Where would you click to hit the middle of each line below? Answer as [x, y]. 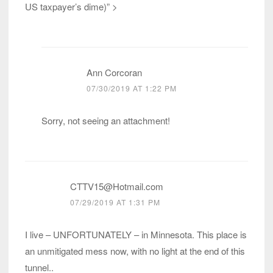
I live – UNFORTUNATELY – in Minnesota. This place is [136, 234]
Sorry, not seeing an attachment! [106, 120]
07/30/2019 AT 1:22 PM [132, 88]
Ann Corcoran [114, 72]
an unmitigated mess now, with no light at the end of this [135, 250]
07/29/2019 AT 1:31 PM [115, 202]
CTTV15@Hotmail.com [117, 186]
